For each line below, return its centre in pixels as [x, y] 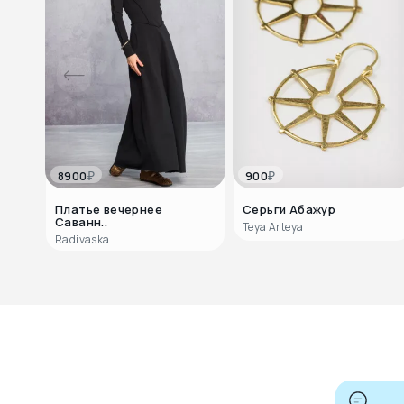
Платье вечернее [109, 210]
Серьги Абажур [289, 210]
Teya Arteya [273, 227]
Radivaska [83, 240]
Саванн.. [82, 222]
